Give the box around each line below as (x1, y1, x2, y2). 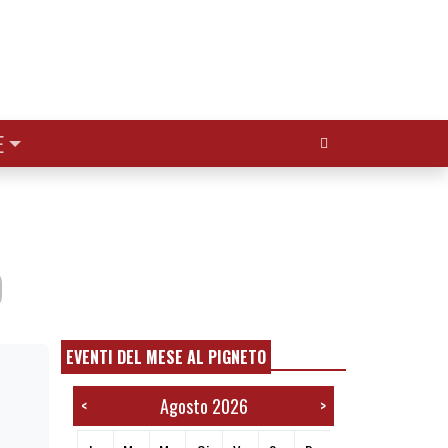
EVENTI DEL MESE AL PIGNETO (66, 345, 266, 370)
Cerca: (309, 124, 347, 149)
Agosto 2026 (159, 393, 248, 420)
